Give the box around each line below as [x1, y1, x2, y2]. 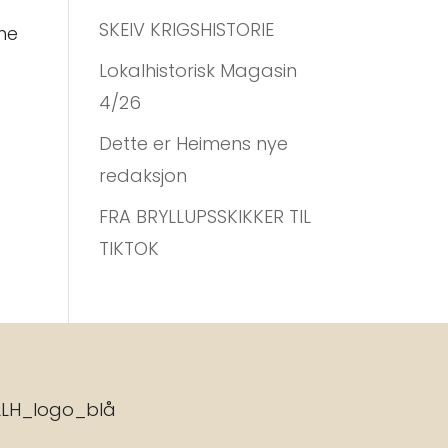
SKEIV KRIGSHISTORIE [98, 17, 274, 42]
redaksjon [98, 163, 187, 188]
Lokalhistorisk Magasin [98, 58, 297, 83]
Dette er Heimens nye [98, 131, 288, 156]
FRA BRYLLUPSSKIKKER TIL [98, 204, 311, 229]
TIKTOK [98, 236, 159, 261]
